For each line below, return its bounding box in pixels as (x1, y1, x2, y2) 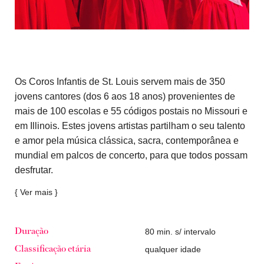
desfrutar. (15, 164, 54, 175)
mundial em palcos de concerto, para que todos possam (15, 149, 248, 160)
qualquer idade (145, 244, 202, 254)
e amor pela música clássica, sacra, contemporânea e (15, 134, 239, 146)
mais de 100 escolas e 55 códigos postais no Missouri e (15, 105, 248, 116)
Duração (15, 227, 49, 236)
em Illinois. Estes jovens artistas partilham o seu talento (15, 120, 246, 131)
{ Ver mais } (15, 187, 58, 197)
